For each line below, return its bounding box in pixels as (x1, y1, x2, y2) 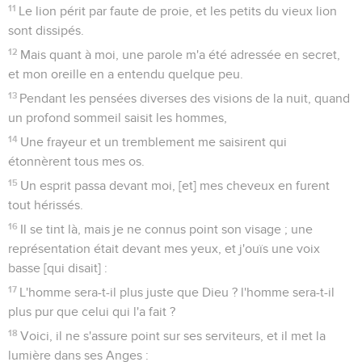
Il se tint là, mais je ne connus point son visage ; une (20, 222, 314, 236)
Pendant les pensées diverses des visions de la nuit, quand (19, 91, 351, 105)
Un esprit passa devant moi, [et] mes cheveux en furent (20, 179, 330, 192)
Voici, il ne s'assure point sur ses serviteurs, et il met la (20, 329, 326, 343)
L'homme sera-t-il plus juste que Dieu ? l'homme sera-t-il (19, 285, 335, 299)
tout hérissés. (8, 198, 83, 212)
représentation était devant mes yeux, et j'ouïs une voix (8, 242, 320, 255)
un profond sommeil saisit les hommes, (8, 111, 227, 124)
